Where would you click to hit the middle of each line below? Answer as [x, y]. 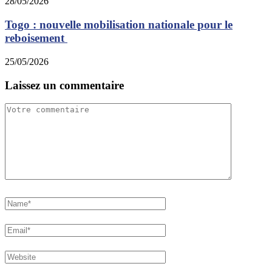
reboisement [36, 38]
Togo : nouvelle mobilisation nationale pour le [119, 25]
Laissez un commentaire [64, 85]
